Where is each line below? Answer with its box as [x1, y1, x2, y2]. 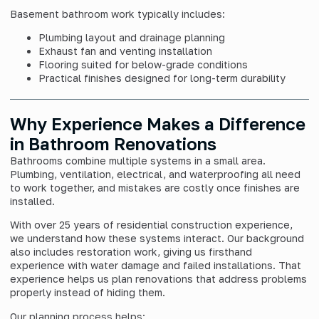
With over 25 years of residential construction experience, [10, 219, 293, 231]
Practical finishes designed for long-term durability [38, 72, 286, 85]
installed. [10, 195, 55, 208]
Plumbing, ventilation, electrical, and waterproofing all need [10, 168, 300, 181]
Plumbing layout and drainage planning [38, 31, 225, 44]
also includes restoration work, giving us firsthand [10, 246, 252, 258]
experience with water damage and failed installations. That [10, 259, 301, 272]
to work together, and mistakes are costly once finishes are [10, 182, 300, 194]
